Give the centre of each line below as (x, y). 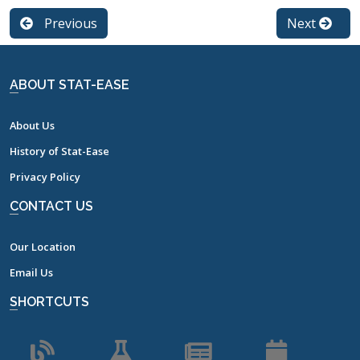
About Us (32, 125)
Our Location (43, 247)
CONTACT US (56, 206)
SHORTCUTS (53, 302)
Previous (69, 23)
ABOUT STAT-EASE (74, 85)
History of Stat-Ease (59, 151)
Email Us (31, 272)
